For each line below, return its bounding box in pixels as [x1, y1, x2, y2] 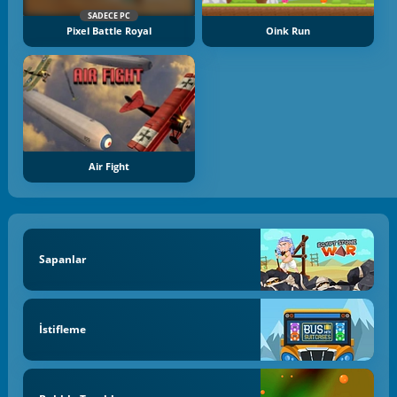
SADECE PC [87, 10, 130, 22]
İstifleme [38, 322, 86, 338]
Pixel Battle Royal [66, 25, 152, 38]
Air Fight [88, 160, 129, 173]
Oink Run [266, 25, 311, 38]
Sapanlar [38, 252, 86, 268]
